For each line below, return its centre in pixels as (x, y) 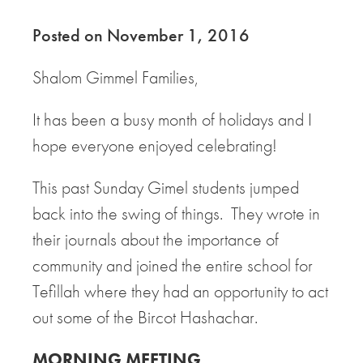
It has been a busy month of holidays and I (172, 120)
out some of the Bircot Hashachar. (145, 318)
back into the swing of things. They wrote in (176, 214)
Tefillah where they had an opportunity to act (180, 292)
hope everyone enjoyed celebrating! (155, 146)
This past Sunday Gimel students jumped (166, 188)
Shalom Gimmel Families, (115, 78)
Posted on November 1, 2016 (141, 36)
